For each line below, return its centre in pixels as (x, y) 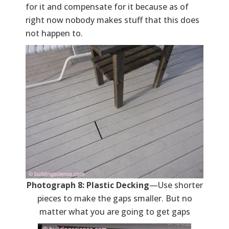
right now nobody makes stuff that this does (112, 20)
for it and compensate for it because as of (107, 7)
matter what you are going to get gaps (114, 212)
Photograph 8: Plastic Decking (88, 185)
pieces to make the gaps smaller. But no (114, 199)
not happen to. (54, 33)
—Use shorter (176, 185)
